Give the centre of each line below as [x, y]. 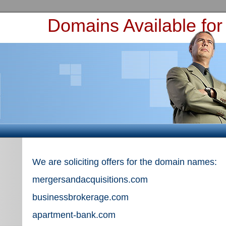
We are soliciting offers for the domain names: [126, 162]
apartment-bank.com [74, 215]
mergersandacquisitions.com [90, 180]
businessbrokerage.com [80, 197]
